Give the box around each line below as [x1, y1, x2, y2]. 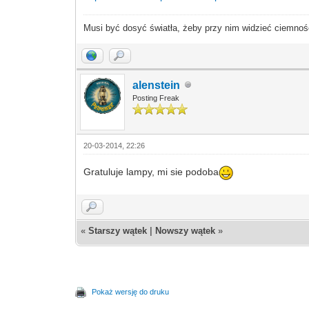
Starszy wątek [88, 225, 148, 236]
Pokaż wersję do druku [92, 287, 170, 296]
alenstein [132, 79, 181, 91]
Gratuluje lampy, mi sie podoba [83, 166, 219, 178]
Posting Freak [132, 93, 180, 102]
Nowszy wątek [155, 225, 216, 236]
